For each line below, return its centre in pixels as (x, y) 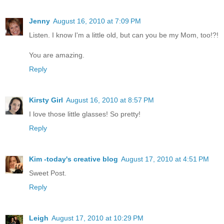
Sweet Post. (48, 173)
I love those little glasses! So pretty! (85, 114)
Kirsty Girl (46, 100)
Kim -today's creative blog (73, 159)
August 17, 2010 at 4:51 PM (165, 159)
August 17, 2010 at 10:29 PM (97, 218)
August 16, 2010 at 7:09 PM (97, 21)
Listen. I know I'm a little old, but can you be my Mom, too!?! (124, 35)
